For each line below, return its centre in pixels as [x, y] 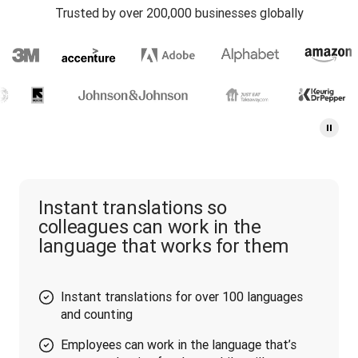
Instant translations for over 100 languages [182, 296]
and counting [97, 314]
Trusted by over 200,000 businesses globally [179, 13]
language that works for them [163, 246]
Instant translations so [133, 207]
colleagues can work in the [150, 227]
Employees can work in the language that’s [179, 344]
